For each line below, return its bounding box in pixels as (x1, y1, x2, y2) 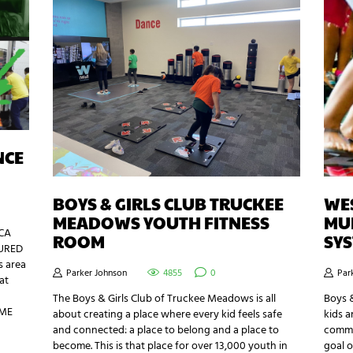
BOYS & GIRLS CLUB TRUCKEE (53, 191, 284, 215)
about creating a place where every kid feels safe (53, 305, 283, 324)
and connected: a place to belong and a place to (53, 321, 280, 340)
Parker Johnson (64, 265, 130, 281)
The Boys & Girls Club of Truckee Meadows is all (53, 289, 277, 308)
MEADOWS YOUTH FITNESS (53, 210, 270, 234)
